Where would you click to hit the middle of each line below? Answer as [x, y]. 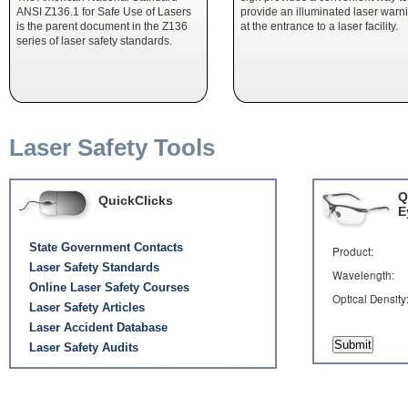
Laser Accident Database [98, 327]
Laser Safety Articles [87, 307]
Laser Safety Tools [112, 148]
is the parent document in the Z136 [102, 26]
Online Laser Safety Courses [109, 287]
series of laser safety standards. [94, 41]
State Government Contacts [106, 247]
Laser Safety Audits [84, 347]
